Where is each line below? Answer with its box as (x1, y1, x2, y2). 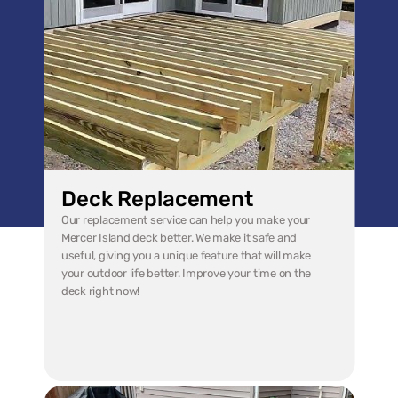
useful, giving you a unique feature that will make (61, 249, 312, 262)
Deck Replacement (61, 187, 253, 211)
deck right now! (61, 284, 140, 298)
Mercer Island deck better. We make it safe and (61, 231, 298, 244)
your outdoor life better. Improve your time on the (61, 267, 312, 280)
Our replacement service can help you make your (61, 213, 311, 227)
